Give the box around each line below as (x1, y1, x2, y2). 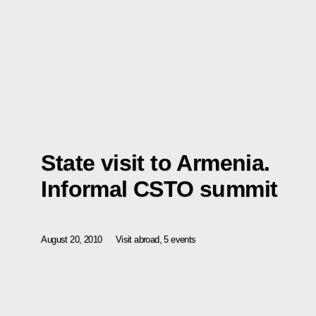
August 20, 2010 (41, 233, 102, 245)
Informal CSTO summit (41, 176, 278, 202)
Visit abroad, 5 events (115, 233, 196, 245)
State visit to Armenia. (41, 150, 270, 176)
